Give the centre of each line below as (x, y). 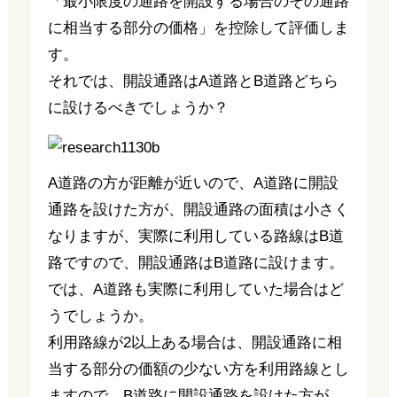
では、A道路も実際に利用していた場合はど (195, 289)
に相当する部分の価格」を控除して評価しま (198, 28)
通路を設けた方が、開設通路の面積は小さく (198, 210)
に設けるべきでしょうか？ (138, 108)
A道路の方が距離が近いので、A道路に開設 (193, 183)
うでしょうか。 (100, 316)
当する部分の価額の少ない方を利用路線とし (198, 369)
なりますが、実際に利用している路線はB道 (195, 236)
